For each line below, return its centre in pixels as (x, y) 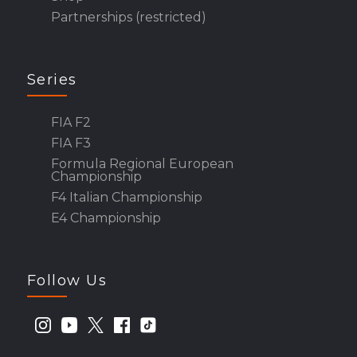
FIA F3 (71, 143)
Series (52, 80)
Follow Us (67, 281)
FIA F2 (71, 123)
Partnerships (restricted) (128, 18)
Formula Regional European (142, 164)
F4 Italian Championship (126, 198)
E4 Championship (106, 218)
